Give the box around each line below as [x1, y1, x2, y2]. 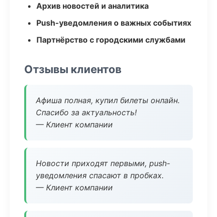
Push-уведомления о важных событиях [36, 18, 191, 28]
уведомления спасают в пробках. [36, 170, 164, 180]
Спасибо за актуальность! [36, 108, 137, 117]
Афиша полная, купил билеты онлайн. [36, 95, 180, 105]
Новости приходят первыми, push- [36, 158, 170, 168]
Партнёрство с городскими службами [36, 35, 186, 45]
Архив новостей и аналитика [36, 1, 149, 11]
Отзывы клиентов [24, 62, 122, 76]
